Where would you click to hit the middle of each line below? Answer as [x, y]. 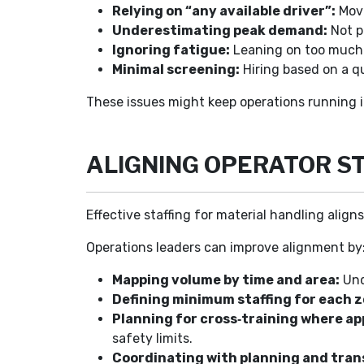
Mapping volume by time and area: [226, 280]
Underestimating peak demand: [220, 30]
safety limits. [153, 338]
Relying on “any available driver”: [224, 11]
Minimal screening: [176, 69]
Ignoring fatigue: [171, 50]
